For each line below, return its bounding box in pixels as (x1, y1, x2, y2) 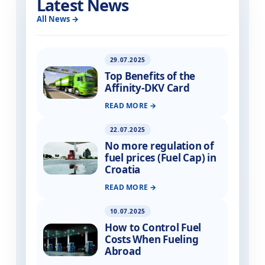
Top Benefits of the (104, 69, 196, 83)
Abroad (104, 244, 141, 258)
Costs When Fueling (104, 232, 199, 247)
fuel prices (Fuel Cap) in (104, 151, 216, 165)
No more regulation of (104, 139, 214, 153)
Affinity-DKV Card (104, 81, 190, 95)
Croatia (104, 163, 141, 177)
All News (36, 14, 72, 25)
